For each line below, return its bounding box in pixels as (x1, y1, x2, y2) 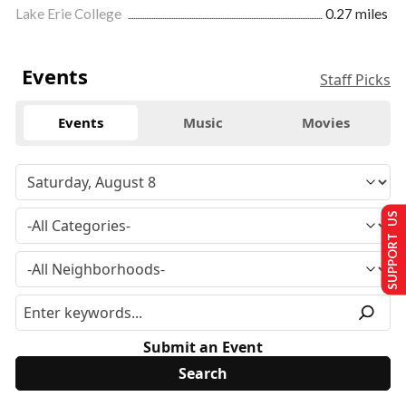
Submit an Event (143, 336, 263, 357)
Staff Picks (320, 69, 391, 90)
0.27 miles (325, 5, 388, 22)
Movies (301, 113, 350, 132)
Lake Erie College (15, 5, 124, 22)
